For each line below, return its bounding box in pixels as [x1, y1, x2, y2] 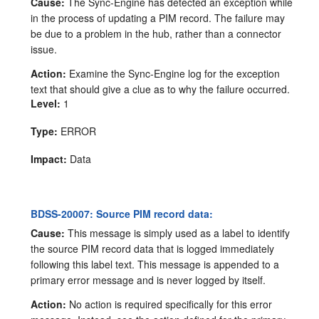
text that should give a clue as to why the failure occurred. [31, 82, 291, 97]
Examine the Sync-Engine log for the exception [66, 66, 281, 81]
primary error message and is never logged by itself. [31, 272, 266, 287]
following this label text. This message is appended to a [31, 256, 280, 271]
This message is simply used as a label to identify [65, 225, 291, 240]
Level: [31, 96, 61, 111]
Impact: [31, 152, 68, 167]
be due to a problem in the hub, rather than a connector [31, 26, 282, 41]
